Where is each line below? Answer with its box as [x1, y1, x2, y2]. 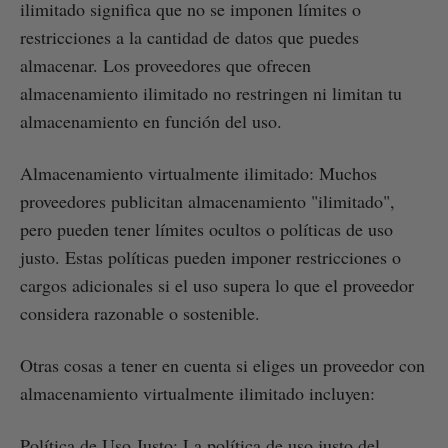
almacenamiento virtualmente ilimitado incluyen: [20, 380, 375, 405]
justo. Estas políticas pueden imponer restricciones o [20, 244, 401, 269]
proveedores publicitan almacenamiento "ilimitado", [20, 188, 395, 213]
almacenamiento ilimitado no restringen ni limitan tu [20, 80, 402, 105]
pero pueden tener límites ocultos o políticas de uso [20, 216, 393, 241]
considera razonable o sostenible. [20, 300, 260, 325]
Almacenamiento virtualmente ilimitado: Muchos [20, 160, 377, 185]
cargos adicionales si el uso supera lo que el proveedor [20, 272, 414, 297]
